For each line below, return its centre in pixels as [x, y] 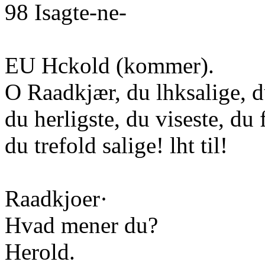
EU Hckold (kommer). [109, 65]
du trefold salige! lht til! [116, 145]
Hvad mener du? [81, 225]
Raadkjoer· [56, 198]
